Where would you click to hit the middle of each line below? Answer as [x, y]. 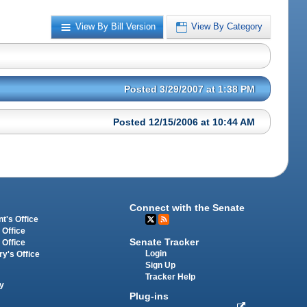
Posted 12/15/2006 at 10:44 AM [184, 122]
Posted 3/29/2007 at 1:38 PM [190, 89]
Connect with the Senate [187, 207]
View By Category [227, 27]
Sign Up [161, 266]
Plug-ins [149, 296]
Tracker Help [171, 277]
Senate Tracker [164, 242]
